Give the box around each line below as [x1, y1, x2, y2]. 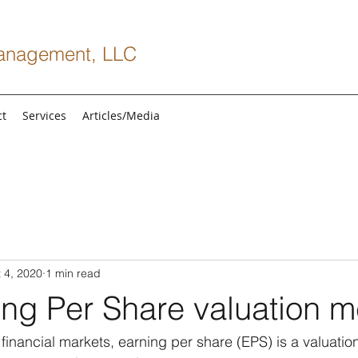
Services [22, 108, 66, 123]
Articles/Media [82, 108, 160, 123]
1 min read [46, 265, 101, 280]
